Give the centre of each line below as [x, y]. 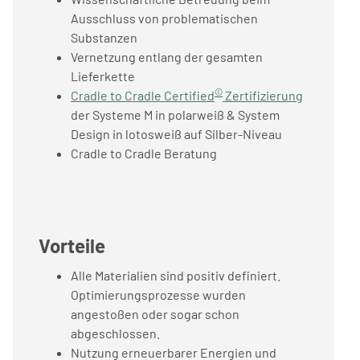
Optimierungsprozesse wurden [158, 295]
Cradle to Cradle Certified [143, 95]
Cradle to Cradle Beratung [144, 153]
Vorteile [72, 245]
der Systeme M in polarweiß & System [175, 115]
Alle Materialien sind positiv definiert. [176, 275]
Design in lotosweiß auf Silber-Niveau [176, 134]
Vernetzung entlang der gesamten [167, 57]
